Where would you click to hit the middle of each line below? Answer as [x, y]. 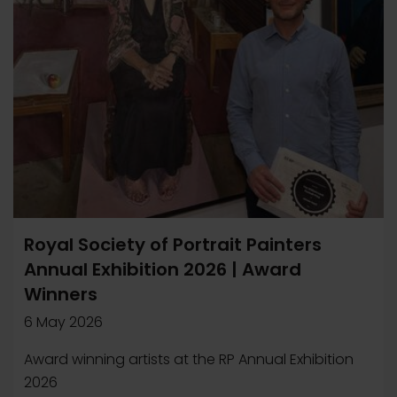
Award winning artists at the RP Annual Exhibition [189, 359]
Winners [61, 294]
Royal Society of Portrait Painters [173, 245]
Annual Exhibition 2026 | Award [163, 269]
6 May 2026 [63, 322]
